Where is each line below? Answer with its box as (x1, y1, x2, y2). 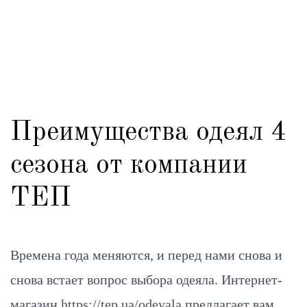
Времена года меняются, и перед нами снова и (10, 247, 282, 262)
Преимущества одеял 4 (10, 119, 286, 147)
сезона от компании (10, 152, 247, 180)
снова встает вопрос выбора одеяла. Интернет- (10, 272, 282, 287)
